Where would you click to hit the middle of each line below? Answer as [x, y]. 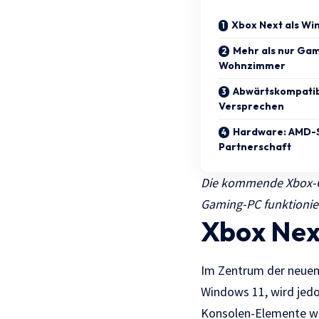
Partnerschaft [255, 146]
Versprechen [251, 106]
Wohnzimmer [252, 65]
